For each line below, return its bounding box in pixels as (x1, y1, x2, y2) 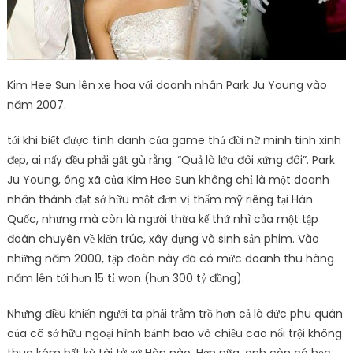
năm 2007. (6, 96, 66, 113)
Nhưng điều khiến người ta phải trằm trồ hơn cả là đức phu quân (6, 305, 343, 321)
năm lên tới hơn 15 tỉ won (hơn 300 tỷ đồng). (6, 269, 244, 286)
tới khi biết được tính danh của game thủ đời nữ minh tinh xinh (6, 132, 341, 148)
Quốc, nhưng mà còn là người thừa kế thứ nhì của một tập (6, 210, 318, 227)
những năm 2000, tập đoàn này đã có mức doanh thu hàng (6, 250, 334, 266)
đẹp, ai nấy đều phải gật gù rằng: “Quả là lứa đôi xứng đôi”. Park (6, 151, 335, 168)
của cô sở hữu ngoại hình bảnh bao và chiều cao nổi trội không (6, 325, 342, 341)
